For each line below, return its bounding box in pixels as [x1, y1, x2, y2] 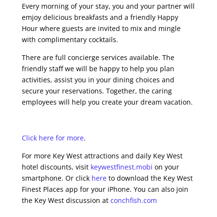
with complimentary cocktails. [21, 35, 118, 44]
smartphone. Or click [21, 173, 92, 183]
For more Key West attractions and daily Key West [21, 151, 183, 160]
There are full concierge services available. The [21, 53, 174, 62]
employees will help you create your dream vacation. [21, 97, 193, 107]
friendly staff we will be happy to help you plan [21, 64, 174, 73]
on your [152, 162, 179, 171]
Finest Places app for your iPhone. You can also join [21, 185, 188, 194]
